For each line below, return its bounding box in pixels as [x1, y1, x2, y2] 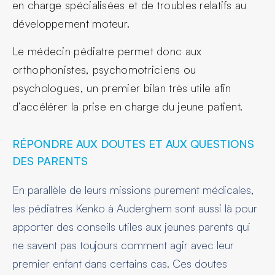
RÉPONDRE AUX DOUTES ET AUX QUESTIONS [12, 137, 254, 151]
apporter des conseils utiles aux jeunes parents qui [12, 220, 250, 234]
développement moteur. [12, 17, 133, 31]
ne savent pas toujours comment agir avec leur [12, 238, 234, 252]
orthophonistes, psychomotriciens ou [12, 62, 196, 76]
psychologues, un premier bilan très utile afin [12, 80, 231, 95]
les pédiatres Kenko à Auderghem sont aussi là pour [12, 201, 257, 215]
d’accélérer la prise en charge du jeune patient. [12, 99, 243, 113]
